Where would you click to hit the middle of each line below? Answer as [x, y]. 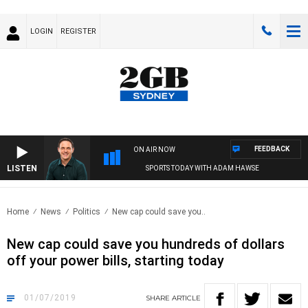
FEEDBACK [272, 149]
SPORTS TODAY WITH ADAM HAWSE [190, 168]
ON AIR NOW [154, 150]
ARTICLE [186, 298]
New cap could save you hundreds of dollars [146, 244]
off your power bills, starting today [115, 261]
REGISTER [78, 31]
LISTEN [22, 169]
